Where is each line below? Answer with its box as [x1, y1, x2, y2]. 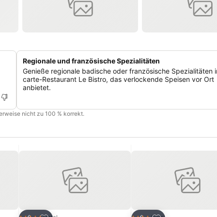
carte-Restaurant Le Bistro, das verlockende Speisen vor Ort [23, 75, 214, 83]
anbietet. [23, 83, 51, 92]
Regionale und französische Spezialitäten [23, 57, 160, 65]
